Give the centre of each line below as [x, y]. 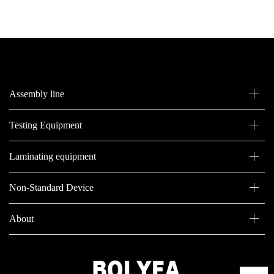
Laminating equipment [53, 157]
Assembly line [37, 94]
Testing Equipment [46, 125]
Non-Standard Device [51, 188]
